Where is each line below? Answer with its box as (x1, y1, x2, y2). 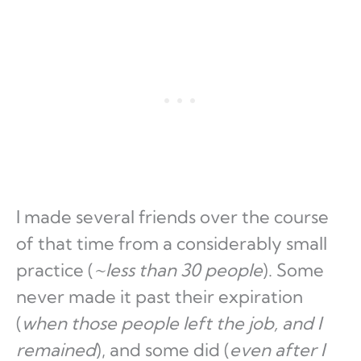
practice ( (16, 259, 93, 282)
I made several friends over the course (16, 205, 329, 229)
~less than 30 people (93, 259, 263, 282)
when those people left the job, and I (22, 312, 322, 335)
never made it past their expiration (16, 285, 303, 309)
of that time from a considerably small (16, 232, 327, 255)
